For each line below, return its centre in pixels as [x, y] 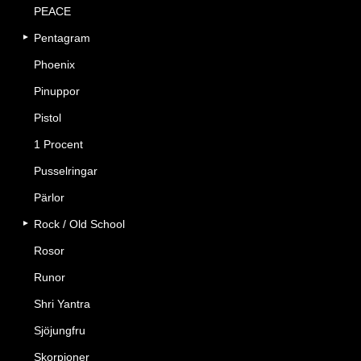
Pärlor [49, 197]
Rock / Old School [79, 224]
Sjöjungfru [60, 330]
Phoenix [54, 64]
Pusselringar [66, 171]
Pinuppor [57, 91]
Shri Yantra [62, 304]
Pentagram [62, 38]
